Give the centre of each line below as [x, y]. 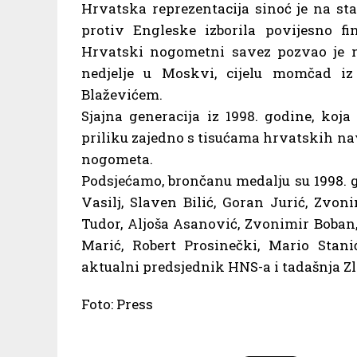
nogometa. [117, 159]
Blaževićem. [122, 94]
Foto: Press [117, 304]
